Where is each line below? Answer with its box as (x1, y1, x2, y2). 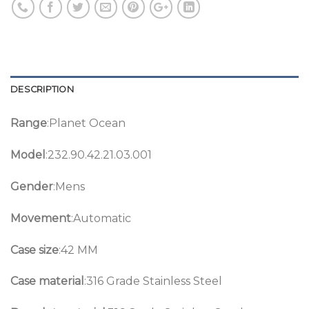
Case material (10, 275, 84, 288)
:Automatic (71, 211, 131, 225)
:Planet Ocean (47, 117, 126, 130)
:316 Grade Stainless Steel (84, 275, 222, 288)
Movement (10, 211, 71, 225)
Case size (10, 243, 59, 257)
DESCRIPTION (10, 84, 74, 95)
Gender (10, 179, 53, 193)
